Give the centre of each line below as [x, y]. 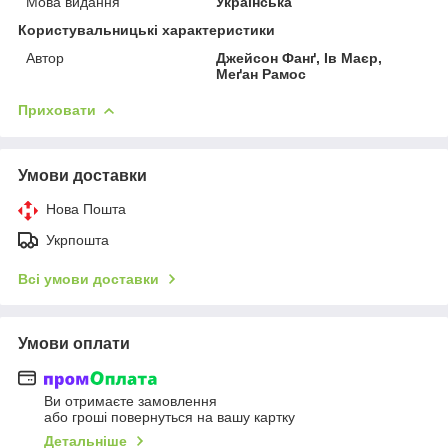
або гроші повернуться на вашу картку [169, 417]
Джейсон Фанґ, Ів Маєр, [299, 57]
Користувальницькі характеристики [146, 29]
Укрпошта [77, 239]
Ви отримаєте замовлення [130, 401]
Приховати [57, 109]
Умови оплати [74, 343]
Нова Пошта [86, 208]
